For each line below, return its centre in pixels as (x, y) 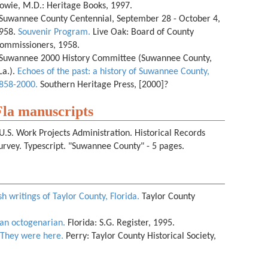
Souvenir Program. (54, 32)
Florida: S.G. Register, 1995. (121, 223)
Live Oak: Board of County (142, 32)
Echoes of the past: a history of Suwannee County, (113, 72)
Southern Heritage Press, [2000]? (104, 85)
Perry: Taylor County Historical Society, (140, 236)
